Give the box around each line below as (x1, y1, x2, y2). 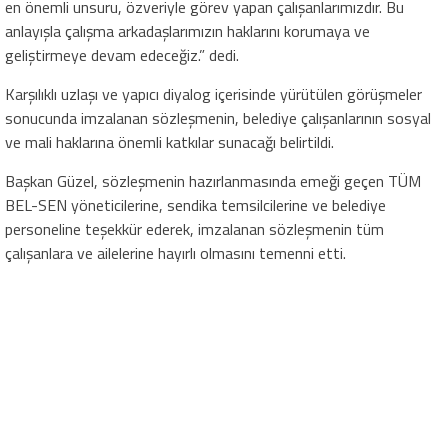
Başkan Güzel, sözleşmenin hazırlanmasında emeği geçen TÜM (5, 168, 421, 193)
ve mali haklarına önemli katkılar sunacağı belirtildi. (5, 129, 334, 154)
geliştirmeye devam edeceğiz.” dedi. (5, 42, 239, 67)
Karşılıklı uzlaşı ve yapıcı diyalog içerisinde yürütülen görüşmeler (5, 81, 422, 106)
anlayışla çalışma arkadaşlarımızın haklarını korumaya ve (5, 18, 370, 43)
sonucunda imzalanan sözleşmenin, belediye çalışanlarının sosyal (5, 105, 431, 130)
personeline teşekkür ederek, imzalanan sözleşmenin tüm (5, 216, 384, 241)
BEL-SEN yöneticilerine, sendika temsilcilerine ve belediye (5, 192, 386, 217)
